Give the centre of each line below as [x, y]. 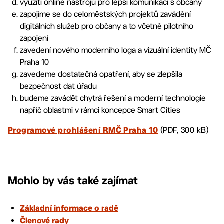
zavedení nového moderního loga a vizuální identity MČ [116, 50]
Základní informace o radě [69, 209]
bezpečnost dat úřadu [58, 86]
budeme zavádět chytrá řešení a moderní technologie [113, 98]
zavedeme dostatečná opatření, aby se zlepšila [101, 74]
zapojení [34, 38]
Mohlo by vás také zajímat [73, 180]
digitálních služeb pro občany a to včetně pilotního [107, 26]
